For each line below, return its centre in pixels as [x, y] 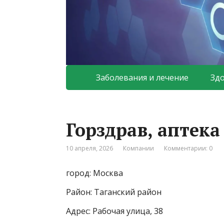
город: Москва [94, 173]
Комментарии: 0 [188, 148]
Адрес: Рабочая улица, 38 [114, 211]
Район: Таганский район [114, 192]
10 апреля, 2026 [89, 148]
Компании [138, 148]
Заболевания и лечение [142, 78]
